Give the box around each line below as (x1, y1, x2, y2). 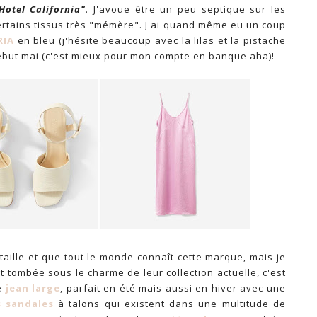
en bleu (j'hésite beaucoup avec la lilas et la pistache (13, 34, 287, 47)
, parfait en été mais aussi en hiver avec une (60, 282, 287, 294)
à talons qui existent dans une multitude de (53, 297, 287, 310)
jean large (5, 282, 61, 294)
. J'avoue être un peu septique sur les (86, 3, 287, 16)
